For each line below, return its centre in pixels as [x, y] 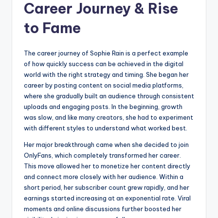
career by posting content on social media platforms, [104, 85]
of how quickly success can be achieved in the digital [104, 64]
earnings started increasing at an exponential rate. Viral [107, 198]
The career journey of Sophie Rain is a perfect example [106, 53]
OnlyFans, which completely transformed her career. [102, 155]
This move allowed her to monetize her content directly [107, 166]
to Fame [52, 28]
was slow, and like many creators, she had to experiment [109, 118]
